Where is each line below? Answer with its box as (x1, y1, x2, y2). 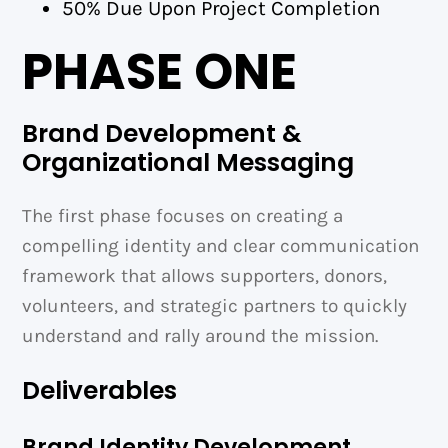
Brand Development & (22, 115, 302, 151)
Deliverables (22, 373, 178, 409)
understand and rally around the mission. (22, 325, 379, 348)
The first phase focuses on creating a (22, 205, 344, 228)
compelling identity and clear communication (22, 235, 420, 258)
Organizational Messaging (22, 144, 355, 180)
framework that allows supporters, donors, (22, 265, 388, 288)
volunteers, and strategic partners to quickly (22, 295, 408, 318)
